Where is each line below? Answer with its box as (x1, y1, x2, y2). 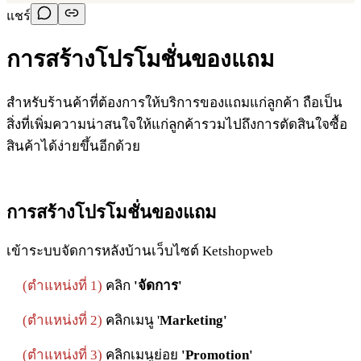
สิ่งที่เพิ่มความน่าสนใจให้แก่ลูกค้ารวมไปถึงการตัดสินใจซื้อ (6, 117, 347, 133)
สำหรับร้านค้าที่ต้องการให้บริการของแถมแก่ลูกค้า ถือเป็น (6, 95, 342, 111)
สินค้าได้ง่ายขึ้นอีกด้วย (6, 139, 143, 155)
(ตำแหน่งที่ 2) (23, 313, 102, 329)
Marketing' (160, 313, 227, 329)
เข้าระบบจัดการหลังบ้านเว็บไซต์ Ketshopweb (6, 243, 276, 259)
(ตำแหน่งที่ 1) (23, 278, 102, 294)
